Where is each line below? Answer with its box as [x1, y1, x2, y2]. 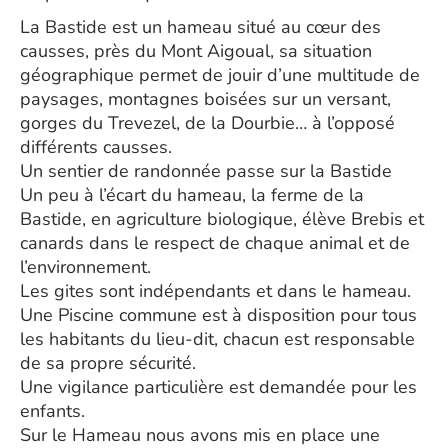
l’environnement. [20, 255, 151, 279]
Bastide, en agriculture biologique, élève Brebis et [20, 207, 424, 231]
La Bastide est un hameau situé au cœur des [20, 15, 381, 39]
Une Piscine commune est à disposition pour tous [20, 303, 417, 327]
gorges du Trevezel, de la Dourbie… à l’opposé [20, 111, 395, 135]
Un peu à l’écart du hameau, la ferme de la [20, 183, 364, 207]
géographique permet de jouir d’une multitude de [20, 63, 420, 87]
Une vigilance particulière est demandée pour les [20, 375, 417, 399]
